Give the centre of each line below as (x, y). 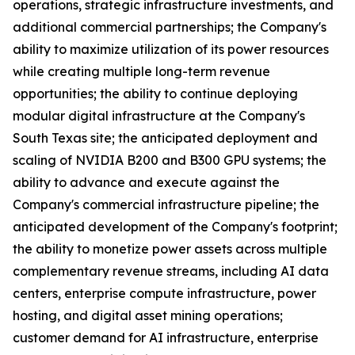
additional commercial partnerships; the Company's (170, 27)
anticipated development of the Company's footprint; (175, 227)
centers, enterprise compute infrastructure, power (164, 294)
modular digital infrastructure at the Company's (159, 116)
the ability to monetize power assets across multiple (170, 249)
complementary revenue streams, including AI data (171, 271)
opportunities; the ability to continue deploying (155, 94)
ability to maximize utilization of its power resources (171, 50)
